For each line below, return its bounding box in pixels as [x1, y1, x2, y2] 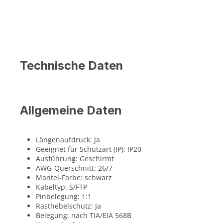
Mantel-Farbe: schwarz [36, 173, 112, 182]
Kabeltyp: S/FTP [36, 182, 87, 192]
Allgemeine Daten [20, 103, 122, 117]
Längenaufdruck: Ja [36, 135, 100, 144]
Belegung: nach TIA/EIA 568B [36, 211, 131, 220]
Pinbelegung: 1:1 [36, 192, 92, 201]
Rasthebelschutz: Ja [36, 201, 101, 211]
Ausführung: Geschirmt [36, 154, 114, 163]
